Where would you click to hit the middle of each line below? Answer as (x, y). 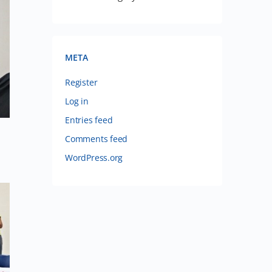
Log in (77, 101)
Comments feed (97, 139)
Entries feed (89, 120)
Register (81, 82)
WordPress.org (94, 158)
